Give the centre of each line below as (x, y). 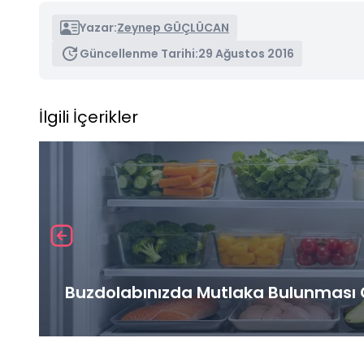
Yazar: (98, 27)
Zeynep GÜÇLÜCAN (173, 27)
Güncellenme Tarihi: (139, 53)
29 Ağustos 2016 (246, 53)
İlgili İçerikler (89, 117)
